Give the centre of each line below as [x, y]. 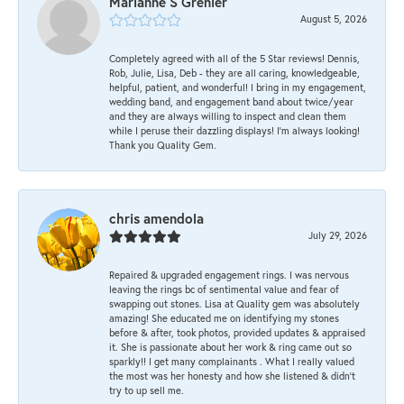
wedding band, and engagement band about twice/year [231, 101]
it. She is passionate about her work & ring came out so [230, 346]
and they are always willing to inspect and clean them [228, 115]
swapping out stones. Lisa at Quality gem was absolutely [234, 303]
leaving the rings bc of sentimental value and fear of [224, 289]
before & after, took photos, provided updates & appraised [237, 332]
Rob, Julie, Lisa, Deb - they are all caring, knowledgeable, [234, 72]
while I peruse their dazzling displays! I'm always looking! [234, 130]
